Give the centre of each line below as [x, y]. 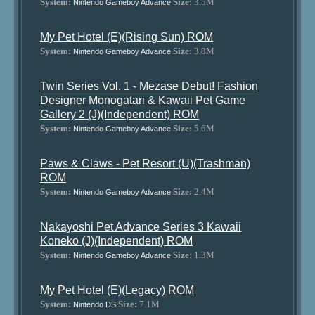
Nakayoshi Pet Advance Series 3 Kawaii [141, 227]
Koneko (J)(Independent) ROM [117, 241]
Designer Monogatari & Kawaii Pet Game [143, 100]
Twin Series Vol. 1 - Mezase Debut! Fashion [149, 86]
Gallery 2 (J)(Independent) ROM [120, 114]
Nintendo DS [95, 304]
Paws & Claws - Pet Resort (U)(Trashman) [146, 163]
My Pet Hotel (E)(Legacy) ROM [117, 290]
